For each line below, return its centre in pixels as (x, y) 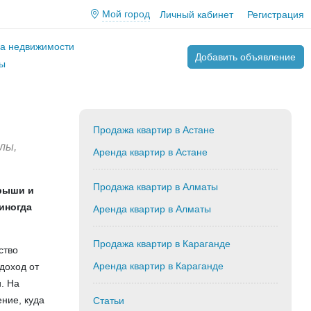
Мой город (126, 14)
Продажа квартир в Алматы (155, 187)
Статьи (108, 301)
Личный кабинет (196, 14)
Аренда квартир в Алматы (152, 209)
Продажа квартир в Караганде (161, 244)
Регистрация (275, 14)
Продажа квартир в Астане (153, 130)
